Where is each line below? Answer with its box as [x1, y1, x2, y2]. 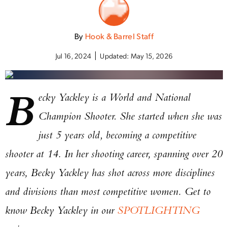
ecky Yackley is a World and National [38, 90, 191, 103]
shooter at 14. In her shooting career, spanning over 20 [5, 147, 222, 160]
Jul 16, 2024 [55, 51, 92, 60]
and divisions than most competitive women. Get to [5, 184, 211, 197]
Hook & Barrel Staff [84, 31, 154, 41]
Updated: [100, 51, 131, 60]
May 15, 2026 [130, 51, 173, 60]
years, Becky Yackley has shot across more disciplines [5, 165, 215, 179]
